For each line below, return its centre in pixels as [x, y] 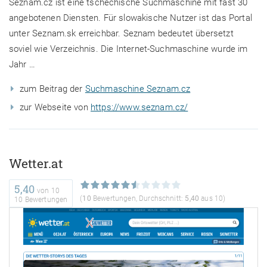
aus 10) [212, 198]
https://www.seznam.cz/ [139, 108]
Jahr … [22, 65]
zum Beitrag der [52, 89]
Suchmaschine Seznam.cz [138, 89]
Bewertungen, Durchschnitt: [138, 198]
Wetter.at [36, 164]
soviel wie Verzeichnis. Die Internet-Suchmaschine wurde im [128, 49]
